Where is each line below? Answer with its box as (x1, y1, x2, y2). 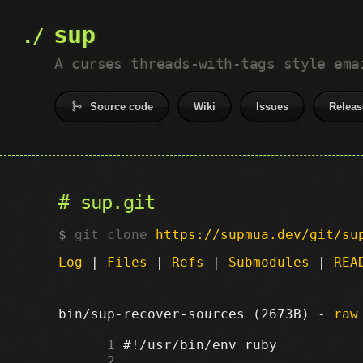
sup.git (79, 191, 156, 214)
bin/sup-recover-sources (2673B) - (58, 305, 334, 322)
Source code (90, 100, 154, 113)
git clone (75, 226, 156, 242)
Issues (256, 100, 289, 113)
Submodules (228, 254, 310, 270)
